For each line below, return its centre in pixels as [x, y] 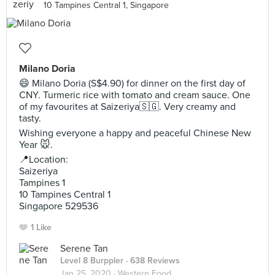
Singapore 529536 [59, 206]
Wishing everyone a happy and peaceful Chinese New [135, 133]
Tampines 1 [42, 183]
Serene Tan [84, 249]
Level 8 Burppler [92, 261]
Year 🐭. [36, 145]
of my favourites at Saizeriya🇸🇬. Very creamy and [127, 107]
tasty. [30, 118]
